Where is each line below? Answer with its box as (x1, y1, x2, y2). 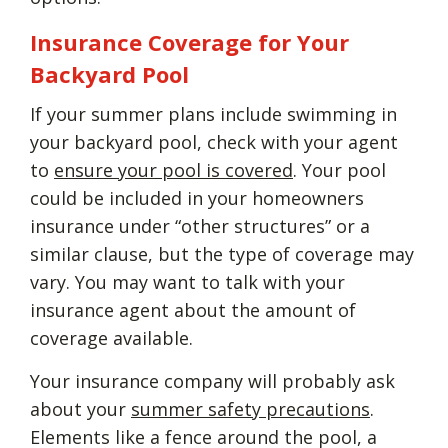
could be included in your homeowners (30, 185, 364, 210)
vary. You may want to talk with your (30, 269, 345, 294)
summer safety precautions (131, 396, 370, 421)
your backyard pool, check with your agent (30, 129, 398, 154)
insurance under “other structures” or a (30, 213, 370, 238)
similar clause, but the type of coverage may (30, 241, 414, 266)
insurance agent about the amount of (30, 297, 356, 322)
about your (30, 396, 131, 421)
